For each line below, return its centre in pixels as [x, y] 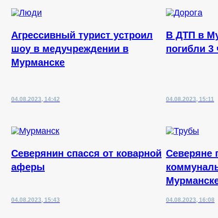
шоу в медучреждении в [70, 49]
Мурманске [38, 62]
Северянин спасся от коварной [86, 153]
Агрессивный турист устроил [82, 35]
